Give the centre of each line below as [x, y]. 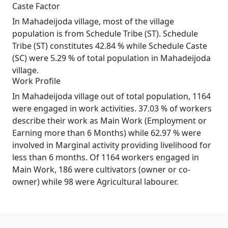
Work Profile [36, 81]
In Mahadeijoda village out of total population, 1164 [111, 96]
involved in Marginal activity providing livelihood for [112, 145]
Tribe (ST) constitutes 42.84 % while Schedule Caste [110, 46]
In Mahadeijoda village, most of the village [93, 21]
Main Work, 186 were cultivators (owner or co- [101, 169]
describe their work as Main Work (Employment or [109, 121]
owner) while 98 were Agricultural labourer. [95, 182]
